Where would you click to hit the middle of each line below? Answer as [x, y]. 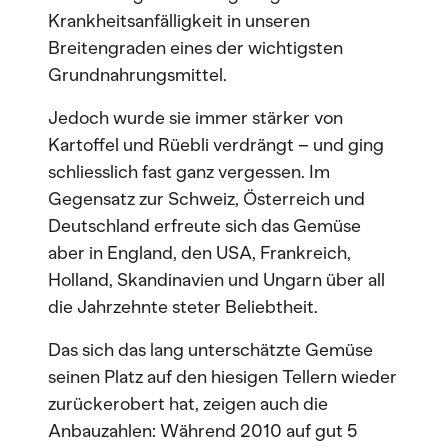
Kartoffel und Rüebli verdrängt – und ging [216, 145]
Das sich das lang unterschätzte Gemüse [210, 350]
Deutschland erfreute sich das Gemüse [204, 226]
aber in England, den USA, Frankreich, [199, 253]
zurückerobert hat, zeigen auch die [188, 404]
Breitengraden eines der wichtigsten [195, 48]
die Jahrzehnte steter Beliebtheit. [183, 307]
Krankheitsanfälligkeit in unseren [179, 21]
